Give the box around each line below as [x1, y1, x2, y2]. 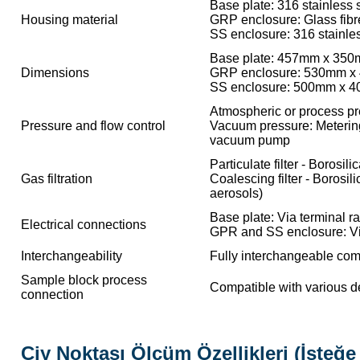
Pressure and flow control [21, 119, 166, 133]
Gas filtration [21, 172, 92, 186]
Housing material [21, 13, 118, 27]
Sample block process [21, 273, 147, 287]
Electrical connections [21, 218, 146, 231]
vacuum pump [210, 133, 290, 147]
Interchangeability [21, 249, 122, 263]
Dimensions [21, 66, 89, 80]
